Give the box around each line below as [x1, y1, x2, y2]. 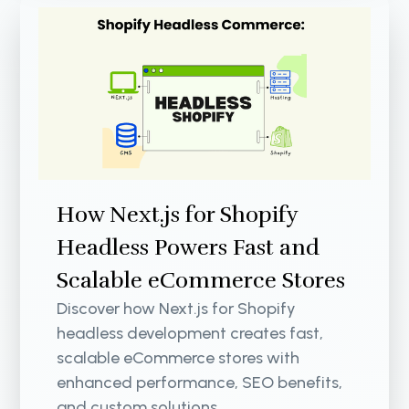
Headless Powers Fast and [57, 234, 320, 262]
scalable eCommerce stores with [57, 348, 300, 369]
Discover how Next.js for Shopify [57, 299, 297, 320]
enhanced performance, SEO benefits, [57, 372, 343, 393]
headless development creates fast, [57, 323, 324, 344]
